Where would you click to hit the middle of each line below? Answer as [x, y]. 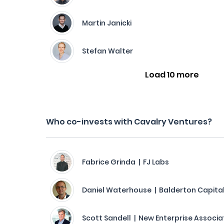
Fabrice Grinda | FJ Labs [125, 162]
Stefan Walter [107, 51]
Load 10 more [172, 75]
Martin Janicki [107, 23]
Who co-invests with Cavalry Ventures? [129, 122]
